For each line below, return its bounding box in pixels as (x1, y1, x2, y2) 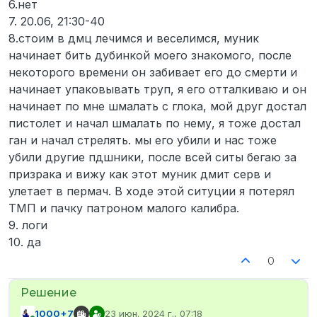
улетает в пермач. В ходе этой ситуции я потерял (8, 184, 294, 199)
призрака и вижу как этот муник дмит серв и (8, 167, 271, 182)
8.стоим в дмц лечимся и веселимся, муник (8, 31, 259, 46)
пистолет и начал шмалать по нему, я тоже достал (8, 116, 301, 131)
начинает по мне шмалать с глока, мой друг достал (8, 99, 306, 114)
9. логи (8, 218, 47, 233)
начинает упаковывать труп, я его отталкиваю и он (8, 82, 306, 97)
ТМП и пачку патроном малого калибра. (8, 201, 239, 216)
